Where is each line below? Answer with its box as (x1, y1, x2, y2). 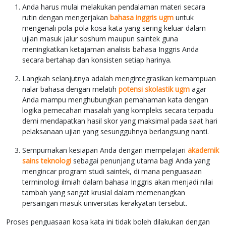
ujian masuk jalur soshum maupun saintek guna (22, 34, 178, 44)
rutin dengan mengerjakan (22, 13, 110, 23)
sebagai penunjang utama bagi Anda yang (71, 156, 210, 166)
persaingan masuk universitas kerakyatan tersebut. (22, 198, 187, 208)
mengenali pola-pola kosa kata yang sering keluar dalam (22, 23, 206, 33)
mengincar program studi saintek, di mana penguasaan (22, 166, 202, 177)
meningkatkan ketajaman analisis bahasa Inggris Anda (22, 44, 199, 54)
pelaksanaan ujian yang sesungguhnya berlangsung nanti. (22, 127, 209, 137)
